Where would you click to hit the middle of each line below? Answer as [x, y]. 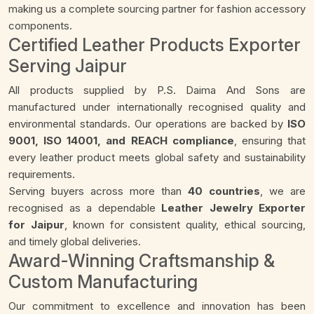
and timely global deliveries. [75, 242]
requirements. [42, 175]
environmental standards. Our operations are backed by [148, 124]
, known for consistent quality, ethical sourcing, [185, 225]
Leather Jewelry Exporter [233, 208]
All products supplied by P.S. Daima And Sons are [157, 90]
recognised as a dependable [85, 208]
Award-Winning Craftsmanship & [142, 261]
